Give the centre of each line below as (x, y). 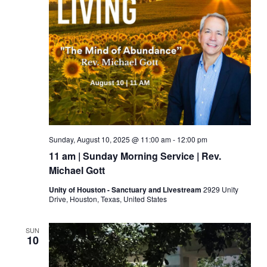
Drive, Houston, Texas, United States (108, 199)
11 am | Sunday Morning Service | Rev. (135, 156)
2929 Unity (221, 189)
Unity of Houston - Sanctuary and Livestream (126, 190)
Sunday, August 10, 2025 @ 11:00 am (110, 139)
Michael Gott (77, 170)
